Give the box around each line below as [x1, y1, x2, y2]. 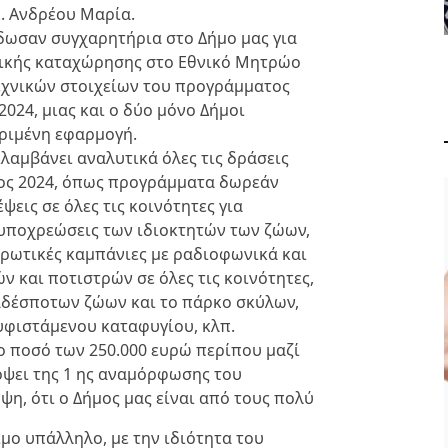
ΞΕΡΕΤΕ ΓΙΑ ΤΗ [210, 302, 343, 324]
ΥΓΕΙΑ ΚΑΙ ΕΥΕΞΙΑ [183, 364, 281, 381]
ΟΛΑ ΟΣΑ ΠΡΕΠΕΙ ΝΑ [181, 278, 372, 300]
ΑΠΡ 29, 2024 [302, 365, 367, 381]
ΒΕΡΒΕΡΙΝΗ [224, 326, 329, 348]
